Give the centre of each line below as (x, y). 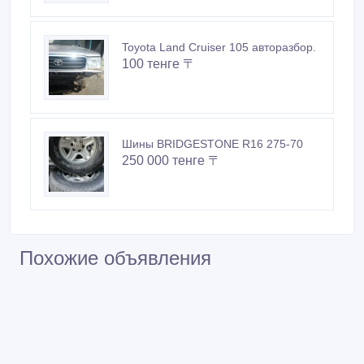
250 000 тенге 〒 (171, 160)
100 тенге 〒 (159, 63)
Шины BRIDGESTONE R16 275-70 (212, 143)
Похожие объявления (115, 258)
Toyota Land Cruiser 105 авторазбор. (219, 47)
